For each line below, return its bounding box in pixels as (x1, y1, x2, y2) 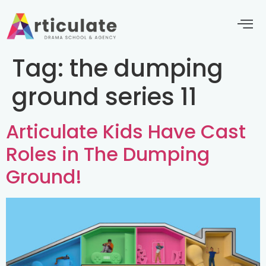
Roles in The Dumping (6, 141, 210, 168)
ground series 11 (12, 80, 197, 114)
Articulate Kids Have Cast (6, 118, 246, 145)
